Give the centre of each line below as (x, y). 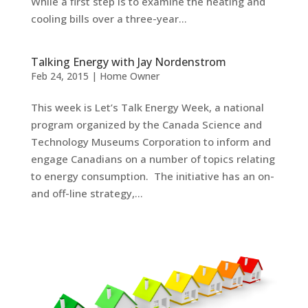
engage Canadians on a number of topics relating (153, 159)
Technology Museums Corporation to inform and (151, 142)
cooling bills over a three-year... (109, 19)
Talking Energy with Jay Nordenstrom (128, 62)
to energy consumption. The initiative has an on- (152, 176)
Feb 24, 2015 (59, 76)
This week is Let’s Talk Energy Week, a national (147, 108)
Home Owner (129, 76)
